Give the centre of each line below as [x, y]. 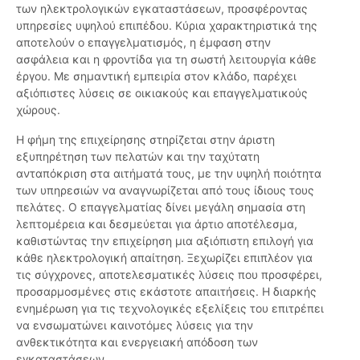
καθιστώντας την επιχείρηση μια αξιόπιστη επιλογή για [165, 241]
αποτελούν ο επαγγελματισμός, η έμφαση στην [143, 43]
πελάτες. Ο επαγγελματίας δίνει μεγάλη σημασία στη [161, 207]
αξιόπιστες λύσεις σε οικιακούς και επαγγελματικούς [162, 93]
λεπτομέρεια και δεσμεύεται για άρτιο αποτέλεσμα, [157, 224]
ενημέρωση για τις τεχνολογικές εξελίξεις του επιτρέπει [170, 309]
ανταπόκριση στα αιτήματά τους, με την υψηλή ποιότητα [169, 174]
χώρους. [38, 110]
